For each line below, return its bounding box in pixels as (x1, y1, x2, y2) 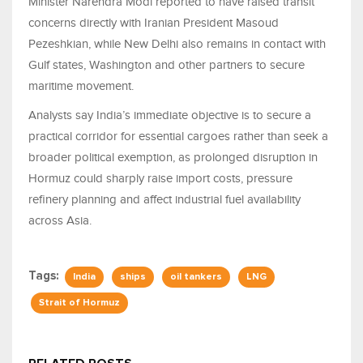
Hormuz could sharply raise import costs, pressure (28, 172, 293, 186)
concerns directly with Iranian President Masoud (28, 16, 279, 30)
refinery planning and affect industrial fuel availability (28, 193, 301, 207)
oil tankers (170, 272, 222, 283)
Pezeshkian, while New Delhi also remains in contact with (28, 37, 326, 51)
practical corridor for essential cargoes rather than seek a (28, 130, 328, 143)
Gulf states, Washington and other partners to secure (28, 58, 305, 72)
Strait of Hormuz (39, 298, 120, 309)
